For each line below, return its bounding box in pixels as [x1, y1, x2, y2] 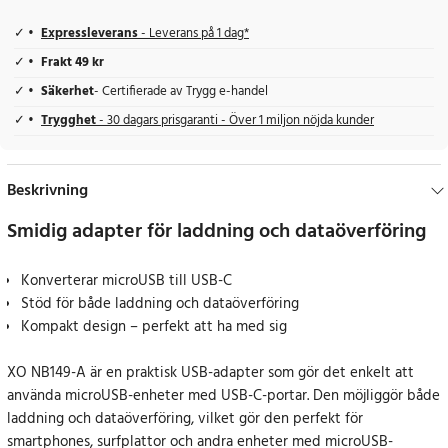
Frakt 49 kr [41, 53, 104, 74]
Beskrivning [7, 178, 88, 205]
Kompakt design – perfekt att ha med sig [21, 315, 287, 340]
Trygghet [41, 111, 99, 132]
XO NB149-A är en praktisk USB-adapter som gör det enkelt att [7, 361, 414, 386]
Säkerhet [41, 82, 94, 103]
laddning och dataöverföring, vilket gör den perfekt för [7, 407, 363, 432]
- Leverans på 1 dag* [138, 24, 249, 45]
